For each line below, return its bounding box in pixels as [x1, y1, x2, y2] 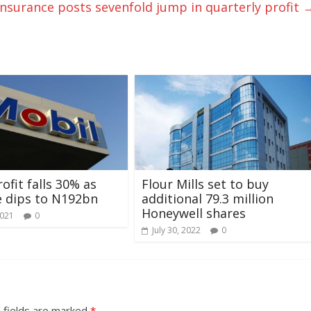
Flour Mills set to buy [142, 175, 269, 192]
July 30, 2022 [152, 224, 201, 236]
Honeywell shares [142, 204, 246, 221]
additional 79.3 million [142, 190, 274, 207]
